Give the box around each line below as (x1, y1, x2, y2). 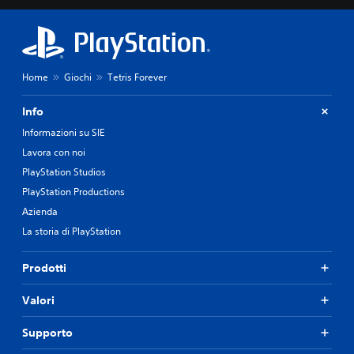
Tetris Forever (107, 70, 167, 84)
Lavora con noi (22, 145, 85, 159)
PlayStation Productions (22, 184, 125, 198)
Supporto (22, 325, 73, 340)
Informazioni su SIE (22, 125, 104, 139)
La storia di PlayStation (22, 224, 121, 238)
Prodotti (22, 260, 66, 275)
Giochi (64, 70, 92, 84)
